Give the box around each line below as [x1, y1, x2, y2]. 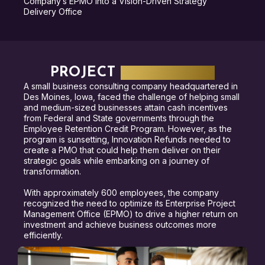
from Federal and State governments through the [24, 112, 214, 123]
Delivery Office [24, 6, 82, 17]
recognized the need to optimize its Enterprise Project [24, 198, 235, 208]
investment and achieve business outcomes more [24, 219, 216, 230]
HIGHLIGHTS [121, 65, 215, 80]
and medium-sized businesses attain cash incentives [24, 102, 228, 112]
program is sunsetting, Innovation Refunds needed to [24, 134, 231, 144]
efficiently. [24, 230, 63, 240]
